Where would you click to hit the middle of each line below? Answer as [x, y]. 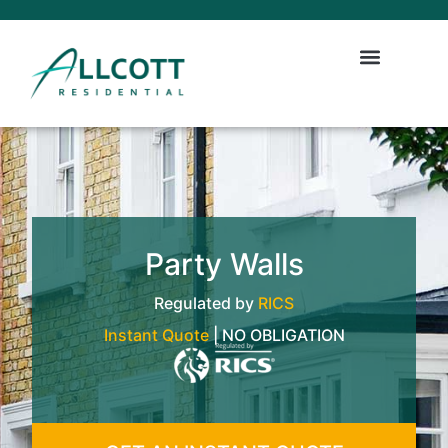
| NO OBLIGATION [276, 334]
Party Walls [224, 263]
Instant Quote [156, 334]
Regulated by [206, 302]
